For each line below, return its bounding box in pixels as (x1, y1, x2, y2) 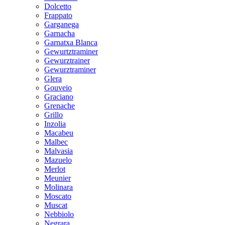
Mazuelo (44, 155, 72, 164)
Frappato (44, 11, 72, 20)
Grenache (44, 101, 75, 110)
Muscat (44, 200, 67, 209)
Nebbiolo (44, 209, 74, 218)
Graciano (44, 92, 73, 101)
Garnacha (44, 29, 75, 38)
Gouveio (44, 83, 72, 92)
